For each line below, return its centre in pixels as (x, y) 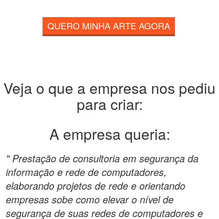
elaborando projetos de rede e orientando (96, 186)
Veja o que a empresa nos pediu (109, 88)
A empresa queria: (109, 134)
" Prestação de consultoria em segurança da (102, 158)
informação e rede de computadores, (86, 172)
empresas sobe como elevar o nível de (90, 199)
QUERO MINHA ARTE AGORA (109, 25)
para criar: (109, 104)
